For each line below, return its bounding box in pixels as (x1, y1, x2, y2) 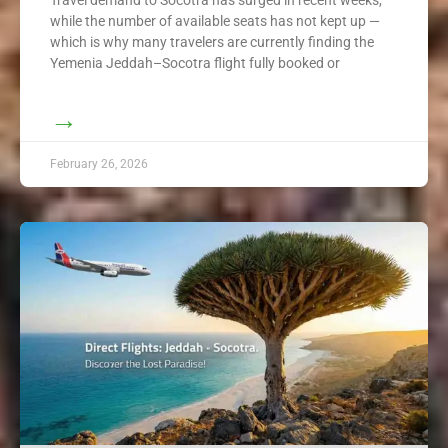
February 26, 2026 (50, 156, 148, 171)
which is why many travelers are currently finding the (50, 33, 374, 50)
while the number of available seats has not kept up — (50, 12, 380, 29)
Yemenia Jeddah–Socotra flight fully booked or (50, 54, 340, 71)
